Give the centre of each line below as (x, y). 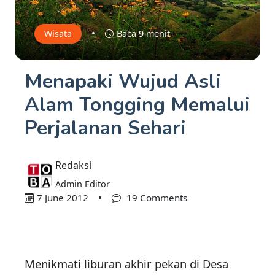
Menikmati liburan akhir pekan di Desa (126, 264)
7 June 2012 (62, 198)
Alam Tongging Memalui (137, 105)
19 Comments (155, 198)
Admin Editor (83, 184)
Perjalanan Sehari (105, 128)
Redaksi (73, 165)
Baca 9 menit (143, 34)
